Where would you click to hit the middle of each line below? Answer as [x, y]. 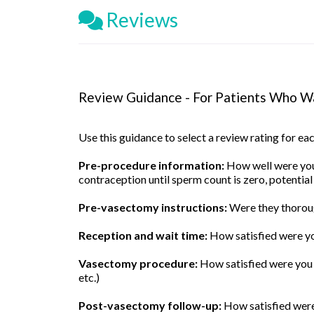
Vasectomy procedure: [138, 264]
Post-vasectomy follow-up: [150, 306]
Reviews [142, 20]
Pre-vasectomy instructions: [153, 207]
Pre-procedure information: [151, 165]
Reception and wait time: [143, 235]
